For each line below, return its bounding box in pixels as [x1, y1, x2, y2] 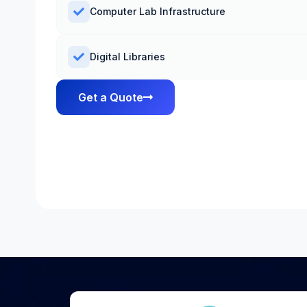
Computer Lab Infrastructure [90, 5, 225, 17]
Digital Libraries [90, 50, 165, 62]
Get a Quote [78, 90, 143, 104]
